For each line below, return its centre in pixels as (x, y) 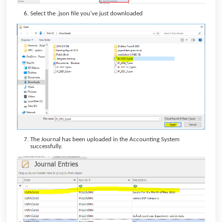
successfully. (46, 146)
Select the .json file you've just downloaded (86, 13)
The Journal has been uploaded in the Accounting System (105, 139)
